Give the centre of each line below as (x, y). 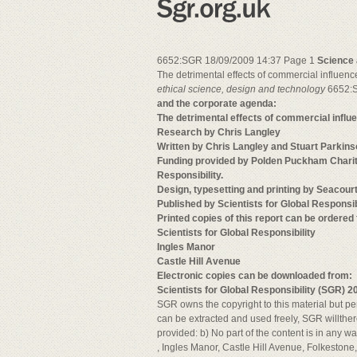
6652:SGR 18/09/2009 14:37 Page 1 (237, 61)
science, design (223, 89)
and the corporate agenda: (217, 104)
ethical (173, 89)
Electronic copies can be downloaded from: (255, 276)
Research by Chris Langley (219, 132)
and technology (292, 89)
